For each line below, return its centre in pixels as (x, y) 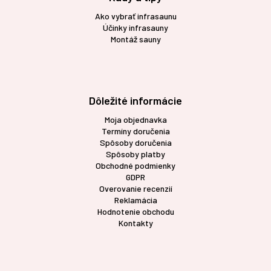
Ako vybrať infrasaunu (135, 16)
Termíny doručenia (135, 131)
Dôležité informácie (135, 101)
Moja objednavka (135, 120)
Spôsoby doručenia (135, 143)
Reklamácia (135, 200)
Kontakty (135, 223)
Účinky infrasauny (135, 28)
